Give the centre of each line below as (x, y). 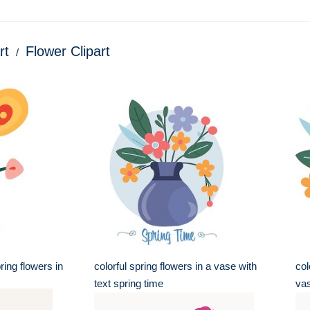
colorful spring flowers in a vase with (176, 266)
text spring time (129, 283)
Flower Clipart (68, 51)
